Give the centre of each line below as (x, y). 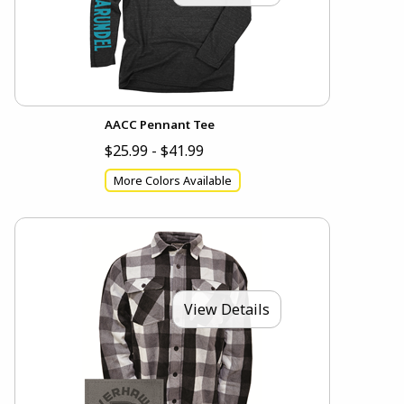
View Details (227, 310)
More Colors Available (172, 180)
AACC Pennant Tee (159, 124)
